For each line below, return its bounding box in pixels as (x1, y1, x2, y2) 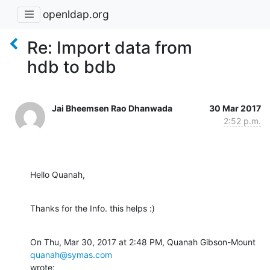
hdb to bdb (27, 56, 116, 77)
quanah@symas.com (30, 249, 112, 260)
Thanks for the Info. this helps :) (30, 202, 155, 213)
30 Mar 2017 (209, 102, 261, 113)
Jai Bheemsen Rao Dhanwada (52, 102, 172, 113)
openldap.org (43, 8, 109, 21)
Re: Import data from (27, 37, 192, 58)
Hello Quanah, (30, 169, 85, 180)
